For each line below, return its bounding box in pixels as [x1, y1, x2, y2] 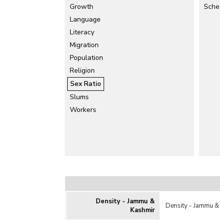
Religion [70, 66, 95, 75]
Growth [70, 2, 93, 11]
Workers [70, 105, 96, 114]
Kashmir [130, 206, 155, 215]
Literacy [70, 27, 94, 37]
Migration [70, 40, 99, 50]
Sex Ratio [70, 79, 101, 88]
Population [70, 53, 103, 62]
